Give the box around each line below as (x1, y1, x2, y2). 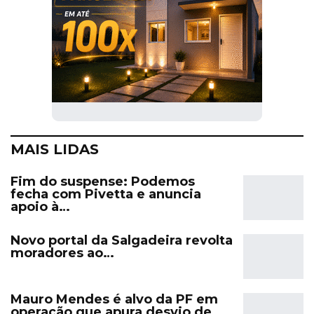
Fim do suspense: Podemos (11, 174, 195, 190)
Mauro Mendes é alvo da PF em (11, 291, 218, 307)
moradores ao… (11, 245, 114, 261)
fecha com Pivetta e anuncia (11, 186, 201, 203)
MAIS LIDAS (11, 141, 99, 158)
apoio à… (11, 199, 70, 215)
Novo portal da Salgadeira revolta (11, 233, 233, 249)
